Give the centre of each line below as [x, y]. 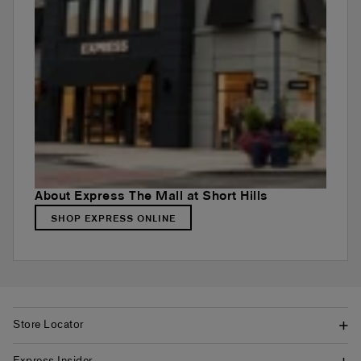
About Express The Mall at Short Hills [151, 197]
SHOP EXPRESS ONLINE [113, 219]
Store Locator [48, 325]
